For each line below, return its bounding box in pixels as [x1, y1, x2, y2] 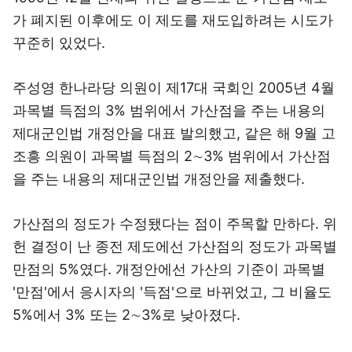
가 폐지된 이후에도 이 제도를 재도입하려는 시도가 [13, 12, 333, 28]
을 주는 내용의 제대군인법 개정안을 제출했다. [13, 170, 305, 187]
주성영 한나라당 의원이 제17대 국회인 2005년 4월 [13, 79, 335, 96]
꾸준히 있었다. [13, 35, 105, 51]
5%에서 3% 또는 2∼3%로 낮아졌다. [13, 306, 240, 323]
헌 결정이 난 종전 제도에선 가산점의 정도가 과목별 [13, 238, 337, 255]
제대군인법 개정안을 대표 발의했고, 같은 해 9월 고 [13, 125, 335, 141]
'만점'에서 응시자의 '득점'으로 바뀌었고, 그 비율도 [13, 284, 332, 300]
